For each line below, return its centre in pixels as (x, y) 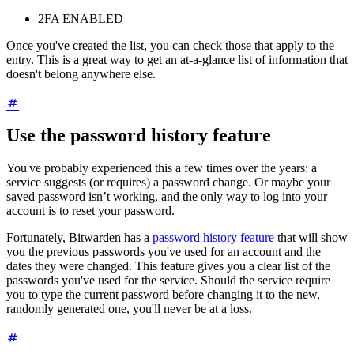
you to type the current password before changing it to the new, (163, 295)
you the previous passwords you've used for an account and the (164, 252)
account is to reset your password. (90, 211)
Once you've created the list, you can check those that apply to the (170, 46)
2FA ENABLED (81, 19)
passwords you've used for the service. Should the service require (168, 281)
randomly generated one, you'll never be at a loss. (129, 309)
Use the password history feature (139, 135)
